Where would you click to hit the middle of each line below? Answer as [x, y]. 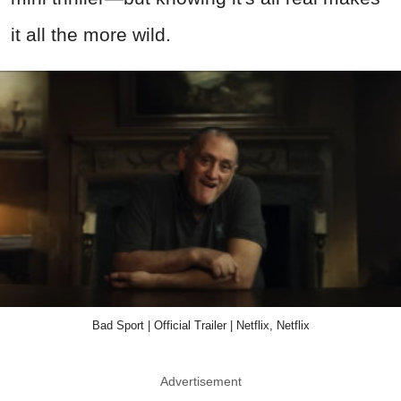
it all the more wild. [91, 34]
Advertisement [200, 382]
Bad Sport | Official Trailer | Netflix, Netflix [200, 326]
